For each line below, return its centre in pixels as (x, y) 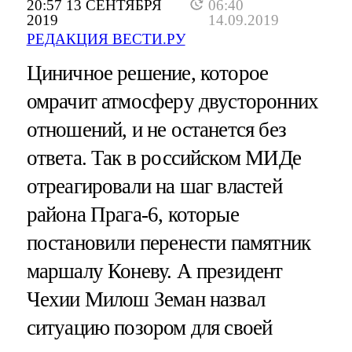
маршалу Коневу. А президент (154, 271)
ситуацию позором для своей (149, 328)
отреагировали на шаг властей (154, 187)
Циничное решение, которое (147, 73)
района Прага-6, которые (132, 215)
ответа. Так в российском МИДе (163, 158)
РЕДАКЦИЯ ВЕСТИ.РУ (106, 39)
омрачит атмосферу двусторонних (172, 102)
